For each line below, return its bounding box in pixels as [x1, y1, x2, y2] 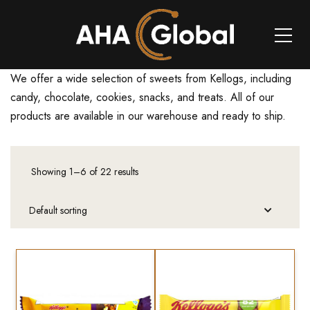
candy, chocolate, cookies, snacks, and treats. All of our [10, 89, 274, 105]
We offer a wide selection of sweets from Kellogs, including [10, 71, 291, 86]
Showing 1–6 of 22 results [31, 165, 138, 179]
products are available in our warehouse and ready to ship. [10, 108, 286, 124]
